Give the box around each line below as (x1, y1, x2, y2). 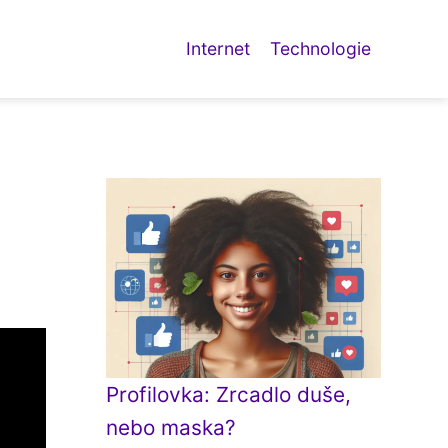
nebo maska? (106, 415, 236, 440)
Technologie (270, 38, 371, 59)
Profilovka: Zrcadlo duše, (106, 382, 351, 407)
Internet (186, 38, 250, 59)
